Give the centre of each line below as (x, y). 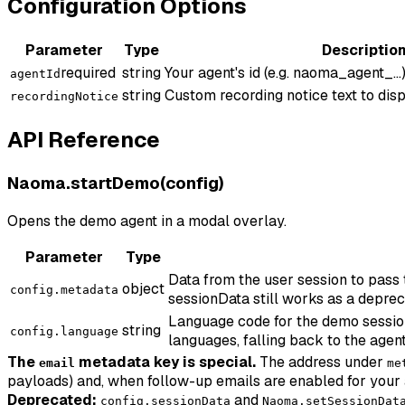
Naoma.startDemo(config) (116, 184)
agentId (35, 74)
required (88, 73)
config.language (64, 331)
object (143, 288)
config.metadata (64, 289)
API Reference (84, 140)
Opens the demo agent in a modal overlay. (147, 221)
